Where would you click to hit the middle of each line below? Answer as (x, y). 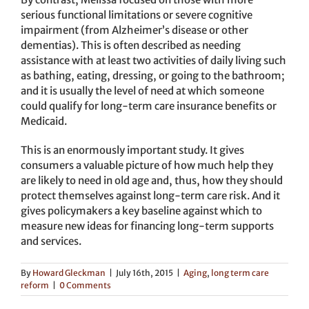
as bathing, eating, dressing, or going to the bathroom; (152, 76)
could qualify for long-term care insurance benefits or (149, 106)
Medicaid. (44, 121)
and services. (51, 241)
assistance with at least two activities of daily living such (153, 61)
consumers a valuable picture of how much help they (147, 166)
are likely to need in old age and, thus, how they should (152, 181)
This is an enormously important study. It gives (132, 150)
